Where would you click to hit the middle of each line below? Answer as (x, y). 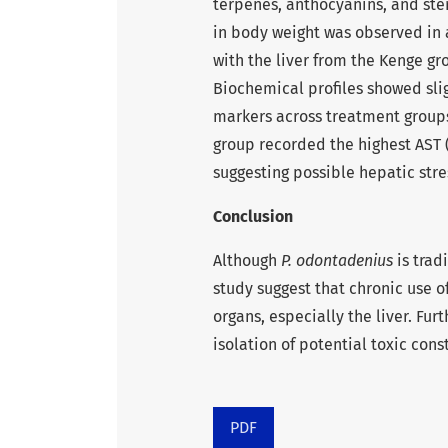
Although (247, 260)
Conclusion (253, 216)
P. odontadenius (337, 260)
